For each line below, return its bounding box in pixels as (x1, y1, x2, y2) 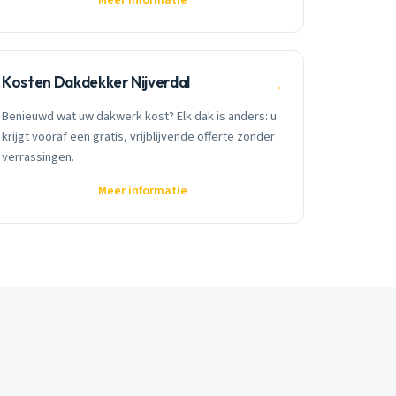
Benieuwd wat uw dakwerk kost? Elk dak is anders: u (2, 107, 278, 126)
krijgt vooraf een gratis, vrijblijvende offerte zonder (2, 127, 276, 147)
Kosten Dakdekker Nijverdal (2, 72, 191, 91)
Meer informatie (97, 182, 187, 201)
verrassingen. (2, 148, 75, 167)
